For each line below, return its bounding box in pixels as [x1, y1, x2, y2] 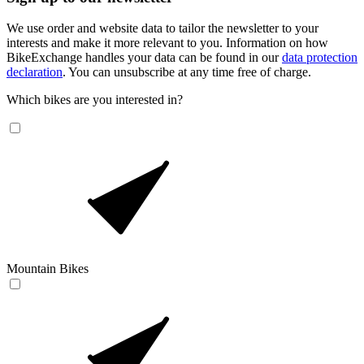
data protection [282, 50, 357, 65]
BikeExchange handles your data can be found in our [6, 50, 282, 65]
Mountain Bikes [6, 262, 89, 276]
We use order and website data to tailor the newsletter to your [6, 21, 318, 36]
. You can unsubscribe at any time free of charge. [63, 65, 311, 80]
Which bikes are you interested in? [6, 93, 183, 107]
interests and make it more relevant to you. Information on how [6, 36, 328, 50]
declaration [6, 65, 63, 80]
